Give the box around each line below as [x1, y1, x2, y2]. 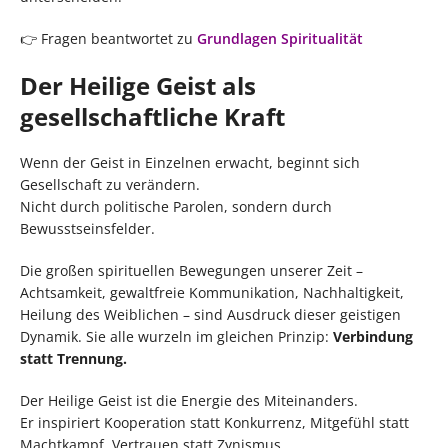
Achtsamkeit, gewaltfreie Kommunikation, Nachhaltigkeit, [20, 282, 404, 302]
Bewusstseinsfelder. [20, 218, 155, 238]
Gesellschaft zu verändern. [20, 174, 200, 194]
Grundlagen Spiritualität [197, 28, 363, 48]
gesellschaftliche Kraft [20, 99, 285, 133]
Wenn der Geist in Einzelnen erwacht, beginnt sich [20, 152, 360, 172]
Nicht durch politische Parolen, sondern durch [20, 196, 332, 216]
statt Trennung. [20, 348, 127, 368]
